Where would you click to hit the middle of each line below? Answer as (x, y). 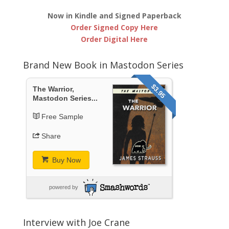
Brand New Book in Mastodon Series (103, 65)
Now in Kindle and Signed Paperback (114, 15)
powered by (63, 187)
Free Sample (63, 116)
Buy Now (66, 160)
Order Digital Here (114, 39)
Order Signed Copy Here (114, 27)
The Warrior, (53, 89)
